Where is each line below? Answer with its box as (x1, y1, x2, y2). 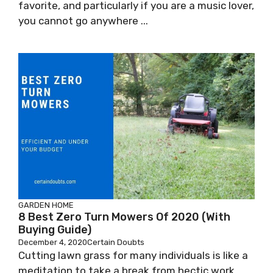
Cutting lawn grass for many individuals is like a (18, 249, 248, 261)
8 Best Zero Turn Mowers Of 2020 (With (18, 210, 230, 224)
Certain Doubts (87, 238, 144, 247)
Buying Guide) (18, 223, 91, 236)
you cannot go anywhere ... (18, 15, 148, 27)
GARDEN (18, 200, 50, 210)
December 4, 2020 (18, 238, 87, 247)
